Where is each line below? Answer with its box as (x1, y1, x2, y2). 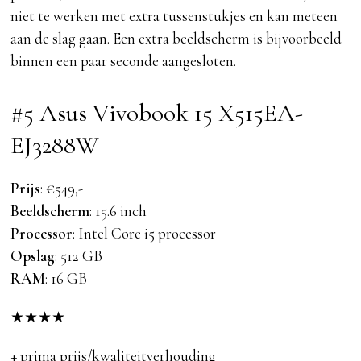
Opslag (10, 247, 56, 266)
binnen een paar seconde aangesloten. (10, 52, 237, 71)
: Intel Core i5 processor (73, 224, 217, 243)
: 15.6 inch (89, 201, 147, 221)
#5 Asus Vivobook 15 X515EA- (10, 98, 304, 129)
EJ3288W (10, 130, 100, 161)
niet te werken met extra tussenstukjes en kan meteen (10, 6, 338, 26)
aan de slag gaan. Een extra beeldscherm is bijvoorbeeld (10, 29, 342, 48)
